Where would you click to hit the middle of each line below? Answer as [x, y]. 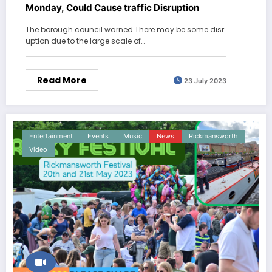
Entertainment [51, 137]
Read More [62, 80]
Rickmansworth [213, 137]
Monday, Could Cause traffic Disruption [112, 8]
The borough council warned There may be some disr [125, 30]
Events [98, 137]
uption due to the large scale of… [85, 41]
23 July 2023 [205, 81]
